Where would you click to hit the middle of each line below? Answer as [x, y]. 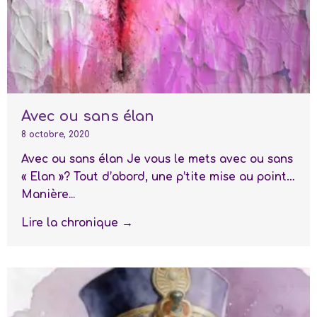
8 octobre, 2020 [56, 134]
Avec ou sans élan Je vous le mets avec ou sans [157, 159]
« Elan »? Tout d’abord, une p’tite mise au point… [158, 177]
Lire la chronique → [77, 223]
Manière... [48, 194]
